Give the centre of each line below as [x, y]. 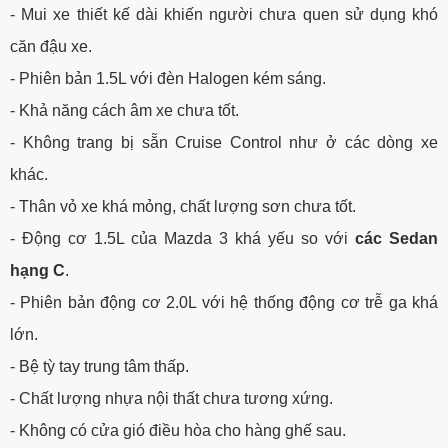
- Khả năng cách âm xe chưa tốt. [124, 110]
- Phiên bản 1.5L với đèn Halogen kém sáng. [168, 78]
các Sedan [396, 238]
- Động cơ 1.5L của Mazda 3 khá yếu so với [182, 238]
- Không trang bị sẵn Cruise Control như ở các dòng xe [224, 142]
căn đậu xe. [51, 46]
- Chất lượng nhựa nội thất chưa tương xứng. [171, 398]
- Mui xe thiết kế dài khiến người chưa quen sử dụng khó [224, 14]
